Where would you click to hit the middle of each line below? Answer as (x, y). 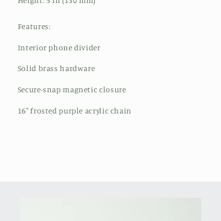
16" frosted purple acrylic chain (74, 110)
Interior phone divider (59, 47)
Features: (34, 26)
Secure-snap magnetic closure (72, 90)
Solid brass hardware (56, 69)
